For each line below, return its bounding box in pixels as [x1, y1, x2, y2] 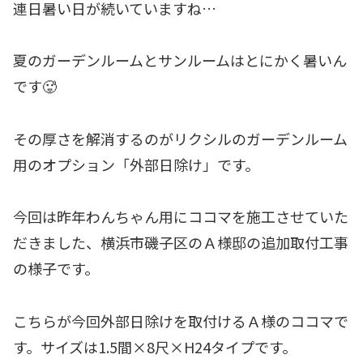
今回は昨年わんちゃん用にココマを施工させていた [13, 206, 348, 228]
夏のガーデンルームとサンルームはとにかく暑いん [13, 49, 347, 71]
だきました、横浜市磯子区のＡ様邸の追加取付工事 [13, 232, 348, 254]
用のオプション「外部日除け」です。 [13, 153, 259, 175]
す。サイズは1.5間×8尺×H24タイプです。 [13, 335, 297, 357]
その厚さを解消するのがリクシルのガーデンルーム [13, 127, 348, 149]
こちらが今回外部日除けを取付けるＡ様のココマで [13, 310, 348, 331]
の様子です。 [13, 258, 99, 280]
